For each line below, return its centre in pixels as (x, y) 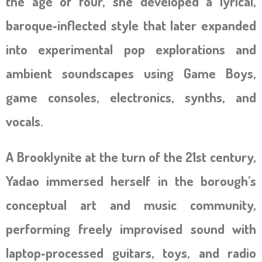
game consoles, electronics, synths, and (131, 97)
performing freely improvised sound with (131, 228)
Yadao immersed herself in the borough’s (131, 180)
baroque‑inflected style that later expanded (131, 25)
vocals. (25, 121)
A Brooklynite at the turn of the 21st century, (131, 156)
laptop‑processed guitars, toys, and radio (131, 252)
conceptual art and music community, (131, 204)
